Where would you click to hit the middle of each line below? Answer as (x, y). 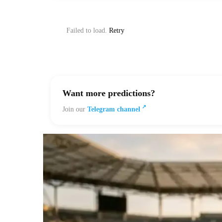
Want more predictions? (109, 93)
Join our (75, 109)
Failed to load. (88, 30)
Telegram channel (114, 109)
